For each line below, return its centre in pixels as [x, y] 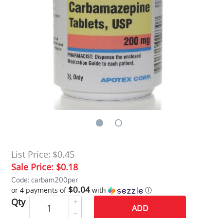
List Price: [31, 154]
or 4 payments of [40, 190]
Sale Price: [34, 167]
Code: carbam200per [45, 180]
